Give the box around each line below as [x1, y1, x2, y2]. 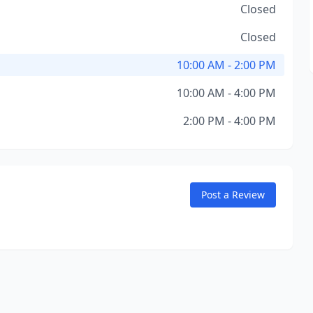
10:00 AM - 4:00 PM [176, 85, 276, 101]
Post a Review [201, 188, 265, 201]
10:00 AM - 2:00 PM [176, 57, 276, 73]
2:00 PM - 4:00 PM [182, 113, 276, 129]
